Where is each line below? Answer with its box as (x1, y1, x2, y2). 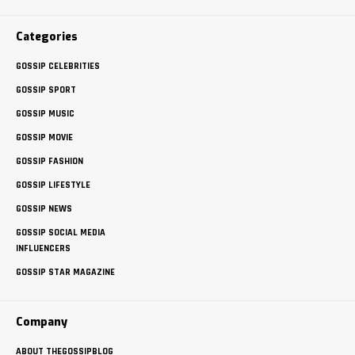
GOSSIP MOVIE (16, 131, 73, 143)
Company (16, 314, 67, 330)
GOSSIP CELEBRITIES (16, 59, 100, 72)
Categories (16, 29, 78, 44)
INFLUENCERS (16, 242, 71, 254)
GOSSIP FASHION (16, 155, 83, 167)
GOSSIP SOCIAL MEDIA (16, 226, 105, 239)
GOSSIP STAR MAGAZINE (16, 265, 115, 278)
